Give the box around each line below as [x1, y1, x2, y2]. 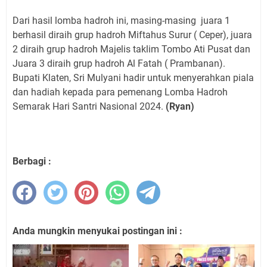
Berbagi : [13, 155, 51, 167]
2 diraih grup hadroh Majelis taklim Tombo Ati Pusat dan [13, 43, 250, 55]
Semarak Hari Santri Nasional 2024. [13, 100, 166, 112]
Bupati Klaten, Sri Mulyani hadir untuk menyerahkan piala [13, 72, 254, 83]
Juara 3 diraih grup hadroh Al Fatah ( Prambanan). [13, 57, 225, 69]
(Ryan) [166, 100, 194, 112]
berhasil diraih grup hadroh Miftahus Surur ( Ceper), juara [13, 29, 252, 41]
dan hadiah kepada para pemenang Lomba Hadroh [13, 86, 228, 98]
